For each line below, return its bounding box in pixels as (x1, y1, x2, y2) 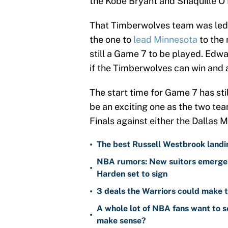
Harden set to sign (97, 169, 167, 179)
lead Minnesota (133, 34, 197, 45)
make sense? (97, 216, 146, 226)
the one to (90, 34, 133, 45)
